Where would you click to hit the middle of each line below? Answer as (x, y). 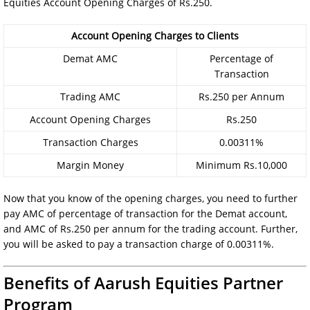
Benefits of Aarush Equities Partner (143, 282)
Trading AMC (90, 96)
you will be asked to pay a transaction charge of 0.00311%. (139, 244)
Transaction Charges (90, 142)
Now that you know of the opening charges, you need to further (151, 198)
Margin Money (90, 165)
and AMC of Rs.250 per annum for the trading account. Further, (151, 228)
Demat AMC (90, 58)
